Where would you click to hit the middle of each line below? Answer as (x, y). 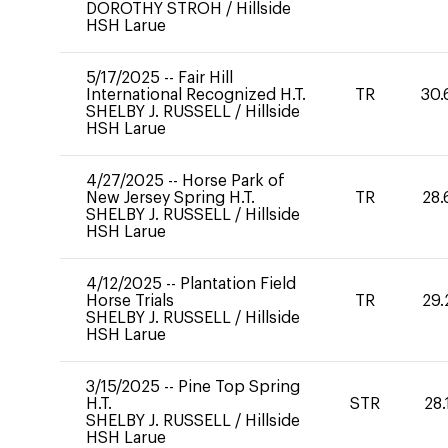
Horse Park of (233, 181)
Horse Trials (130, 301)
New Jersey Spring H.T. (170, 198)
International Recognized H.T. (196, 95)
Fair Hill (205, 78)
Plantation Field (238, 284)
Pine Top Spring (239, 387)
